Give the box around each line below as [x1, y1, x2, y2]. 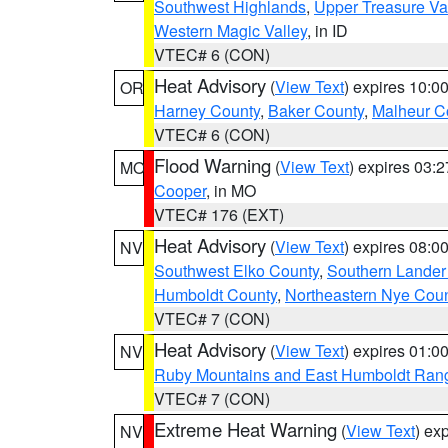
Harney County [154, 99, 260, 122]
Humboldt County [154, 283, 277, 306]
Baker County [268, 99, 364, 122]
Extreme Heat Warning [154, 416, 337, 442]
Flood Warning [154, 152, 271, 178]
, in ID [307, 19, 348, 42]
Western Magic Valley [154, 19, 307, 42]
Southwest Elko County [154, 259, 319, 282]
